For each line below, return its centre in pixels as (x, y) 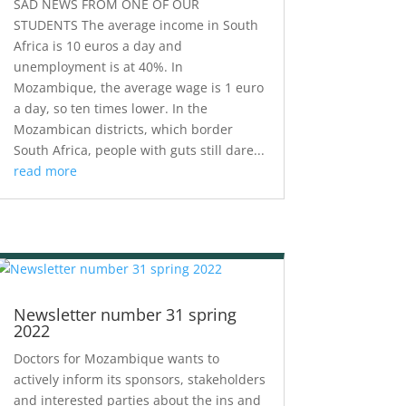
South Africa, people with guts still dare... (139, 150)
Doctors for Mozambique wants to (116, 359)
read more (45, 171)
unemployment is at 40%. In (98, 67)
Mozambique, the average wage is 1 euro (138, 88)
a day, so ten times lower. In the (110, 109)
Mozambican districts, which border (123, 130)
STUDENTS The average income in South (135, 25)
